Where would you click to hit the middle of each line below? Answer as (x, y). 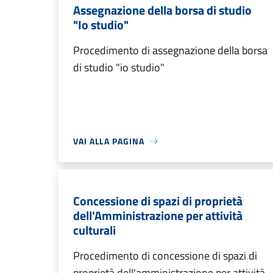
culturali (94, 230)
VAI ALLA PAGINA (109, 141)
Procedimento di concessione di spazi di (165, 256)
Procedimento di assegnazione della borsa (170, 50)
